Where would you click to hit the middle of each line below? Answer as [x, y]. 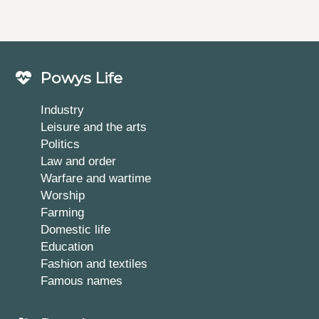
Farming [63, 212]
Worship [63, 195]
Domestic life [76, 229]
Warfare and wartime [96, 178]
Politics [61, 143]
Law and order [79, 161]
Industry [63, 109]
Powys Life [82, 77]
